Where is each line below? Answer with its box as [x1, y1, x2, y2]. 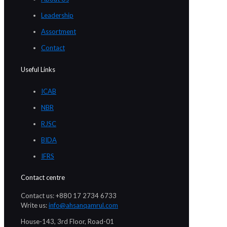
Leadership [41, 11, 73, 20]
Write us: [21, 201, 49, 210]
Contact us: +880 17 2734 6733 [21, 192, 117, 200]
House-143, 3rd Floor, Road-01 [21, 217, 114, 226]
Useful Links [21, 65, 55, 73]
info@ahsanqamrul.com [49, 201, 118, 210]
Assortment [41, 27, 76, 36]
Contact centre [21, 173, 65, 182]
